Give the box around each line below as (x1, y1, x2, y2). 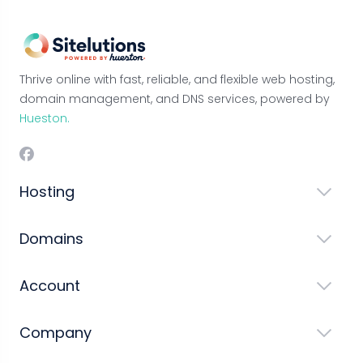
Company (19, 322, 92, 344)
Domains (19, 228, 83, 250)
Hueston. (19, 110, 70, 127)
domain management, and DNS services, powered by (19, 91, 330, 108)
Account (19, 275, 80, 297)
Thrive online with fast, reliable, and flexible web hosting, (19, 71, 335, 88)
